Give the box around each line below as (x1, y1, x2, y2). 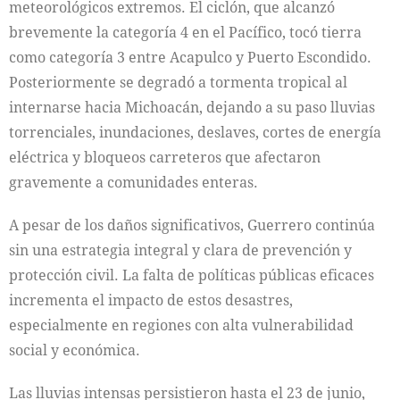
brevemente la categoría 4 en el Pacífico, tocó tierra (9, 22, 362, 42)
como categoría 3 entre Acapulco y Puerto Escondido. (9, 47, 371, 67)
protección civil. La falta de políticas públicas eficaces (9, 265, 374, 285)
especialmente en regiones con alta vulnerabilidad (9, 315, 354, 335)
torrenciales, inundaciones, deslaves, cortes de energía (9, 122, 381, 142)
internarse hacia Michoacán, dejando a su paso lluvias (9, 97, 375, 117)
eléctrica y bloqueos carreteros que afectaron (9, 147, 321, 167)
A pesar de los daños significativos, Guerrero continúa (9, 215, 375, 235)
